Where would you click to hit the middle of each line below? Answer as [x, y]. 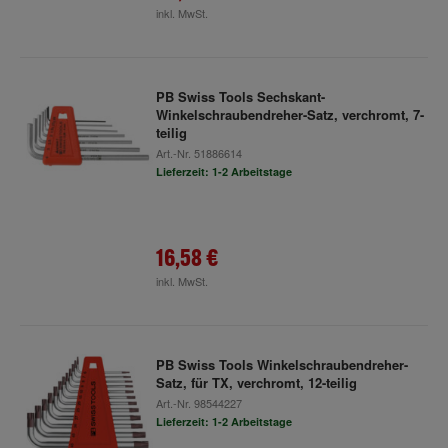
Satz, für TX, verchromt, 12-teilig [256, 382]
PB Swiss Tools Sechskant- [240, 96]
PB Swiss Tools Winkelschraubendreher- [281, 364]
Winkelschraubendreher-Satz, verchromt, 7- [289, 114]
